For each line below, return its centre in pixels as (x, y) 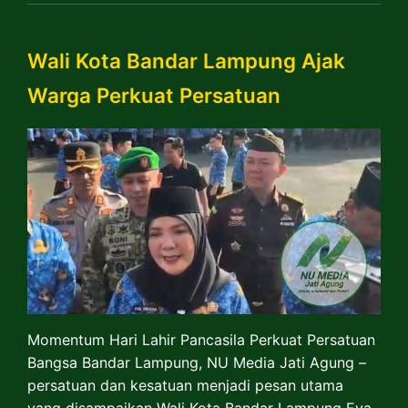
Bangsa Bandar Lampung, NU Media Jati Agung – (197, 362)
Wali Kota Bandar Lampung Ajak (186, 61)
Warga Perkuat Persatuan (154, 96)
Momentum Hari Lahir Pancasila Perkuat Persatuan (201, 339)
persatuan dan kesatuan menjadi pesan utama (185, 385)
